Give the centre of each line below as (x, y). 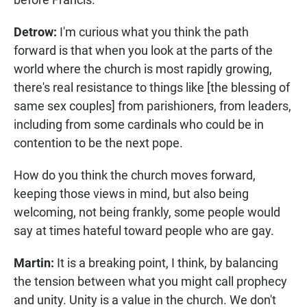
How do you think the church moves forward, (135, 175)
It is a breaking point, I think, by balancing (168, 263)
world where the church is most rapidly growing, (143, 69)
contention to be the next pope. (98, 143)
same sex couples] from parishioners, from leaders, (152, 106)
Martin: (35, 263)
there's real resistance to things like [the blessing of (152, 88)
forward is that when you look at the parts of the (143, 51)
